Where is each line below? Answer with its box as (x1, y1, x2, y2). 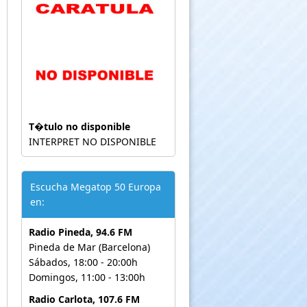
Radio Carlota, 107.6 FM (28, 292, 140, 306)
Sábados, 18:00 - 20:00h (28, 255, 138, 269)
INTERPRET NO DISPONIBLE (28, 134, 156, 148)
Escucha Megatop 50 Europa (29, 180, 161, 193)
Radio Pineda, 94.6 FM (28, 225, 132, 238)
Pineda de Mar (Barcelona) (28, 240, 150, 254)
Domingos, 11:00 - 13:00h (28, 270, 145, 284)
